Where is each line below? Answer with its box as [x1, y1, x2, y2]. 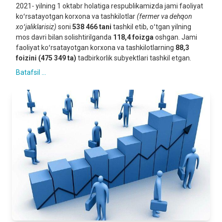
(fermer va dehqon [137, 12, 192, 20]
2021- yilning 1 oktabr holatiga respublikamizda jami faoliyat [16, 2, 203, 10]
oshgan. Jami [154, 33, 197, 41]
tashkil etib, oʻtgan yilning [111, 23, 191, 31]
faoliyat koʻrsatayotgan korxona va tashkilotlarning [16, 44, 175, 52]
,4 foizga [125, 33, 154, 41]
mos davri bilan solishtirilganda [16, 33, 113, 41]
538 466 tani [72, 23, 111, 31]
